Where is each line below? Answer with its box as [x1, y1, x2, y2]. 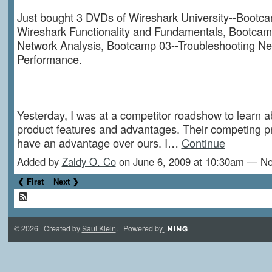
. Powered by [115, 222, 163, 234]
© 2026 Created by [13, 222, 82, 234]
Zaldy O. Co [61, 154, 116, 169]
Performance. [16, 50, 82, 67]
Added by [16, 154, 62, 169]
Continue [181, 134, 225, 151]
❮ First [18, 175, 44, 188]
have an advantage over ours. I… [16, 134, 182, 151]
